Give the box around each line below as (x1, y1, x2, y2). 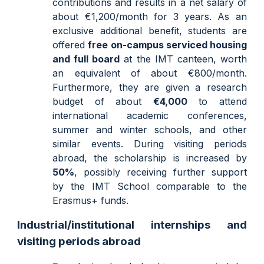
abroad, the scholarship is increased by (52, 152, 247, 164)
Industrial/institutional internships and (17, 218, 247, 232)
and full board (52, 53, 120, 65)
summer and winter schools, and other (52, 124, 247, 136)
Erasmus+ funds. (52, 194, 129, 206)
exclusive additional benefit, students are (52, 25, 247, 37)
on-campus (110, 39, 164, 51)
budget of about (52, 95, 153, 107)
